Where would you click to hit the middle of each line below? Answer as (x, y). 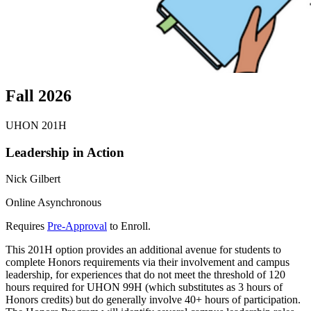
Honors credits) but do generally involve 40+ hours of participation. (153, 300)
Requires (26, 226)
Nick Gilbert (33, 179)
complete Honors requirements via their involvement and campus (148, 262)
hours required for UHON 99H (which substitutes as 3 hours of (144, 287)
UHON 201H (36, 125)
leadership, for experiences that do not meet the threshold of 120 (145, 275)
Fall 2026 (39, 95)
